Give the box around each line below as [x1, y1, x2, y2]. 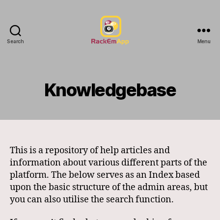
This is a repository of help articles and [10, 144, 170, 156]
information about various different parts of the [10, 157, 207, 168]
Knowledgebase [44, 79, 176, 101]
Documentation [110, 55, 172, 66]
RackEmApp [110, 44, 160, 55]
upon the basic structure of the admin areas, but [10, 181, 208, 193]
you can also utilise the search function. [10, 193, 174, 205]
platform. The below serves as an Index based [10, 169, 200, 181]
